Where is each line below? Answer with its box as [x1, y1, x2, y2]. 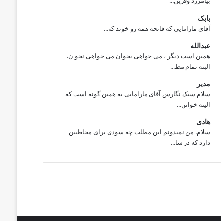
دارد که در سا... [171, 138, 210, 147]
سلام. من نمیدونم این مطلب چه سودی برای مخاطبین [69, 127, 210, 136]
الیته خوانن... [177, 100, 210, 109]
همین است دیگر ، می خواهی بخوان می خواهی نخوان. [67, 51, 210, 60]
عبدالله [190, 41, 210, 50]
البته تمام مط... [170, 62, 210, 71]
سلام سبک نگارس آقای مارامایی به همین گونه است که [65, 89, 210, 98]
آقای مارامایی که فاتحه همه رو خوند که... [104, 24, 210, 33]
